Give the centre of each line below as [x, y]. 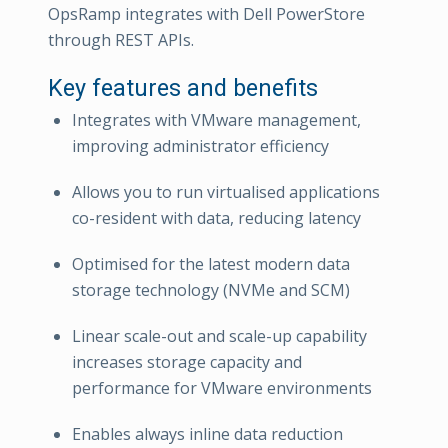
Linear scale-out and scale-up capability [219, 336]
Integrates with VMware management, [216, 120]
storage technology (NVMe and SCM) [211, 290]
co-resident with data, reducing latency [216, 218]
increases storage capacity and [187, 362]
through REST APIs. [121, 40]
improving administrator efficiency [200, 146]
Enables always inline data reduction [207, 434]
